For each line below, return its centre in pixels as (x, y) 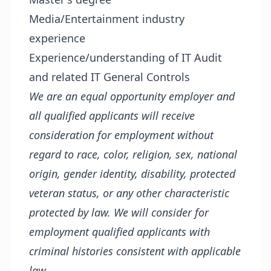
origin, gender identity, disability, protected (132, 174)
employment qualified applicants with (119, 232)
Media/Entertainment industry (107, 19)
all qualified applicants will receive (112, 116)
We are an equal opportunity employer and (132, 96)
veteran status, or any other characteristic (129, 193)
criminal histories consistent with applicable (135, 251)
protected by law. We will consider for (119, 212)
